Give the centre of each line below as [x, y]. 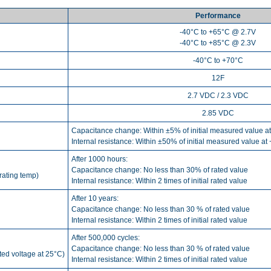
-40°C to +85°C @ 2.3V [218, 43]
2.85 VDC [218, 113]
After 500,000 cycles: [106, 237]
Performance [218, 15]
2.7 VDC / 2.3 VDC [218, 95]
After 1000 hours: [100, 159]
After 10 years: [95, 198]
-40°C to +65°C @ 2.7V [218, 32]
